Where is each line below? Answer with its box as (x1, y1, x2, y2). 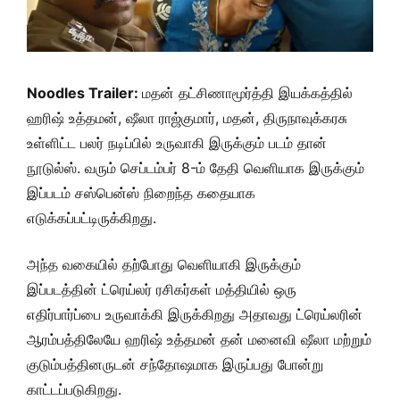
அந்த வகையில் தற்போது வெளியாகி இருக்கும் (27, 255, 301, 273)
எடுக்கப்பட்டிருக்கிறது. (27, 209, 156, 227)
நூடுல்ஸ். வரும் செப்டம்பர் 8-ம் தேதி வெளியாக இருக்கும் (27, 159, 364, 177)
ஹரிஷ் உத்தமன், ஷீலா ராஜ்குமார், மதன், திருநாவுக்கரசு (27, 109, 347, 127)
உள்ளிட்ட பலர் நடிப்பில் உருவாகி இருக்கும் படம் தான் (27, 134, 327, 152)
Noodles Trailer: (27, 84, 142, 102)
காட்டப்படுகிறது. (27, 380, 121, 398)
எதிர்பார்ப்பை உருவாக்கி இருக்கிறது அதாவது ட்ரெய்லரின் (27, 305, 362, 323)
